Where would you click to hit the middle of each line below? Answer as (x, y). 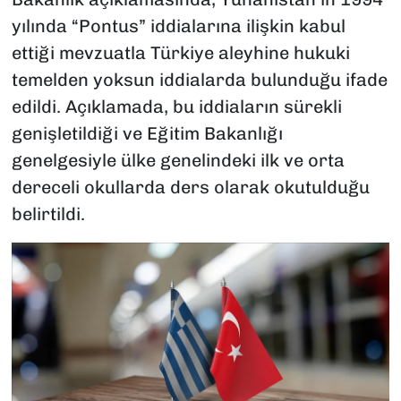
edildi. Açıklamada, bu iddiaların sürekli (176, 107)
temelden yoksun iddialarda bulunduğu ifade (199, 80)
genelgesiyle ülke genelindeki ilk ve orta (178, 161)
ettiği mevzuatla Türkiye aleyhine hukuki (180, 53)
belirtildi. (48, 214)
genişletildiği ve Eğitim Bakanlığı (147, 134)
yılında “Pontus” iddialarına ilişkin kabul (178, 26)
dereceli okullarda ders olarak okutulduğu (190, 188)
